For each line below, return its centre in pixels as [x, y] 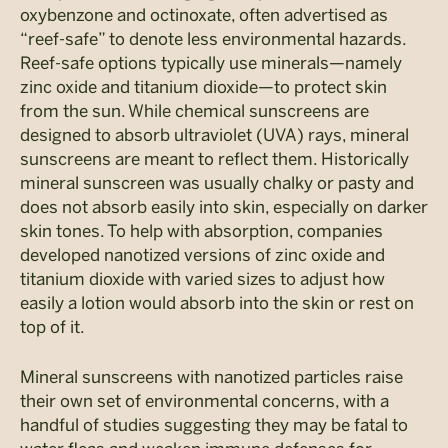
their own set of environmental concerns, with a [204, 400]
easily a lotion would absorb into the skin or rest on [217, 302]
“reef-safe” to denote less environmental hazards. [213, 38]
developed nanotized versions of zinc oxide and [202, 254]
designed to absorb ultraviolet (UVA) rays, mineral [214, 134]
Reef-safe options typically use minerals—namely [211, 62]
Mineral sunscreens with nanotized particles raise [211, 376]
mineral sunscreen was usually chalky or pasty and [217, 182]
